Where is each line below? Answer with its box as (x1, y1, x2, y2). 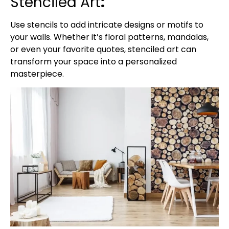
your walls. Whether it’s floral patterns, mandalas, (10, 31, 209, 43)
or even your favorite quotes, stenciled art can (10, 43, 196, 55)
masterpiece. (10, 67, 64, 80)
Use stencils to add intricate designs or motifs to (10, 18, 203, 31)
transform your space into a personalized (10, 55, 177, 67)
